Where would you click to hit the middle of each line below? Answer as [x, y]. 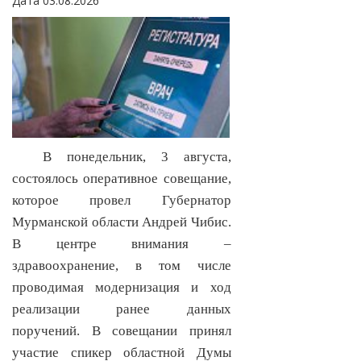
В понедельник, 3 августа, [137, 157]
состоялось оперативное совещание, [122, 179]
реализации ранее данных [122, 309]
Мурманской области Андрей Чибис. [122, 222]
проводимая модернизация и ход [122, 288]
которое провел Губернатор [122, 201]
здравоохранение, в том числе [122, 266]
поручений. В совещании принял [122, 331]
